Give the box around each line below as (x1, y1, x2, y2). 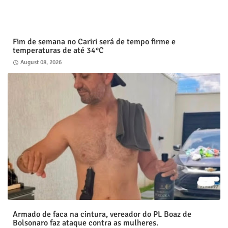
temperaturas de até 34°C (13, 45, 104, 56)
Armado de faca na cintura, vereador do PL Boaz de (13, 209, 191, 219)
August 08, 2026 (20, 59, 62, 67)
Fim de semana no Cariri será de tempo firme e (13, 37, 176, 47)
